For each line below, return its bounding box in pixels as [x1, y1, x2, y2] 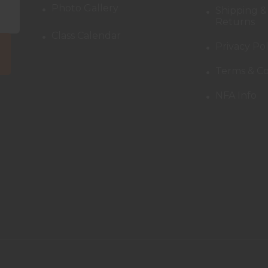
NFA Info [215, 89, 257, 101]
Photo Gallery [51, 2, 119, 14]
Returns [215, 16, 255, 28]
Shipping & [215, 4, 267, 16]
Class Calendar [51, 29, 121, 41]
